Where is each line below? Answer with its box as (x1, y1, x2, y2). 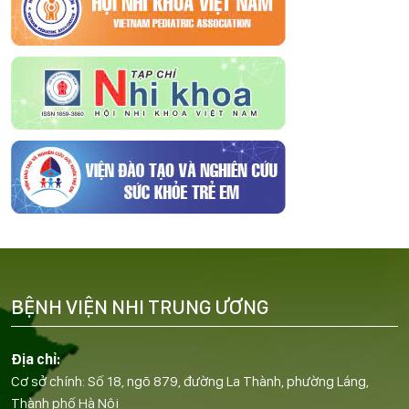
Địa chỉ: (11, 350, 60, 368)
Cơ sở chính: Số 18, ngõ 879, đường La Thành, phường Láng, (11, 372, 369, 390)
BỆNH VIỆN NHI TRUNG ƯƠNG (11, 294, 268, 319)
